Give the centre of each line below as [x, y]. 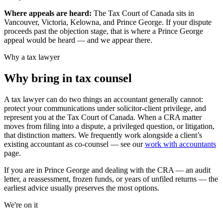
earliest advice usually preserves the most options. [82, 188]
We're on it [21, 205]
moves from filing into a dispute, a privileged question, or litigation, [109, 126]
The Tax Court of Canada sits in [144, 13]
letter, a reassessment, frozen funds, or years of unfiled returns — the [111, 179]
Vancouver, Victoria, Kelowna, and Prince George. [84, 22]
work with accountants [180, 144]
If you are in [24, 170]
